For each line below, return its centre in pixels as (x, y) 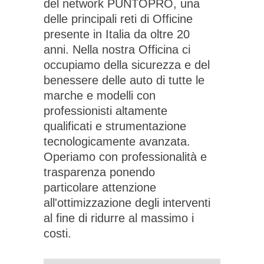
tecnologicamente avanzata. (117, 141)
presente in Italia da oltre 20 (117, 34)
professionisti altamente (105, 110)
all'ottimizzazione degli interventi (127, 202)
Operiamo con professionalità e (125, 156)
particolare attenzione (100, 187)
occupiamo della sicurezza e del (127, 65)
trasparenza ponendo (99, 172)
